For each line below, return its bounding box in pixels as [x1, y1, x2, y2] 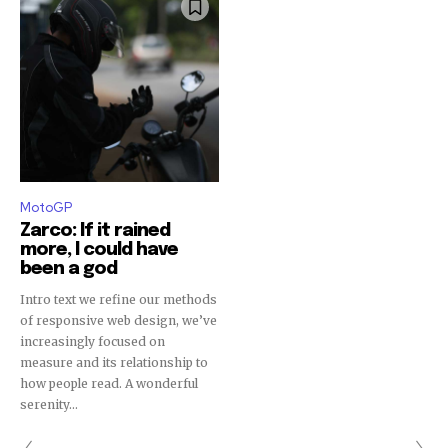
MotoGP [20, 199, 72, 217]
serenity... [20, 397, 78, 413]
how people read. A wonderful [20, 376, 125, 392]
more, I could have [20, 241, 178, 260]
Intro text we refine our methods [20, 292, 217, 308]
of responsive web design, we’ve [20, 313, 217, 329]
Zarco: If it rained [20, 222, 170, 241]
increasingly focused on [20, 334, 165, 350]
